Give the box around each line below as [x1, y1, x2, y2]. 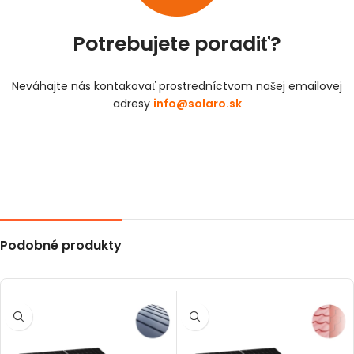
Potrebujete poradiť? [73, 30, 281, 58]
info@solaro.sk [153, 96, 242, 112]
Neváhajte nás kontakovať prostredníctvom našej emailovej [12, 78, 342, 95]
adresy [112, 96, 153, 112]
